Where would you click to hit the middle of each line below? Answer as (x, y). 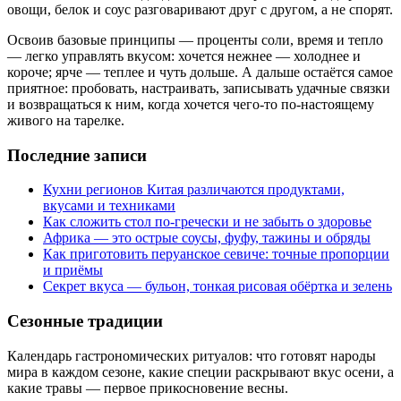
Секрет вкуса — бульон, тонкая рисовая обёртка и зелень (218, 286)
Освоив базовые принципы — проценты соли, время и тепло (195, 39)
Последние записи (77, 155)
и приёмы (73, 270)
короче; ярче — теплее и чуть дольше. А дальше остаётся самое (200, 72)
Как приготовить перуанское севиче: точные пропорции (216, 254)
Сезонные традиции (85, 321)
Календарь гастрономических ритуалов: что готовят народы (192, 355)
